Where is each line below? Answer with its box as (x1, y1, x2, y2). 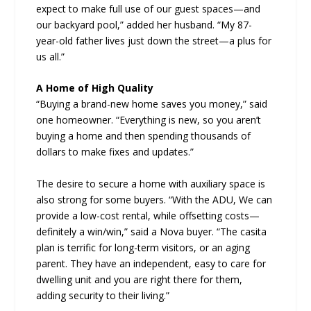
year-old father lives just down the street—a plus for (36, 33, 272, 47)
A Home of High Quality (36, 81, 154, 95)
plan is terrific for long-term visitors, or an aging (36, 240, 251, 254)
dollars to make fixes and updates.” (36, 145, 194, 159)
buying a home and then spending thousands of (36, 129, 251, 143)
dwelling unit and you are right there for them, (36, 272, 243, 286)
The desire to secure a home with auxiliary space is (36, 176, 266, 190)
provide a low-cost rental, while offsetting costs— (36, 208, 260, 222)
